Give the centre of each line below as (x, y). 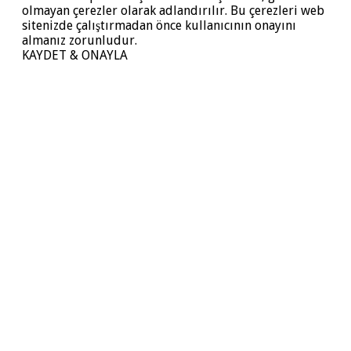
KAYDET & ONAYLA (75, 56)
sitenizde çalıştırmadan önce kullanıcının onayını (159, 26)
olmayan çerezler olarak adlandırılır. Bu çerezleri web (173, 11)
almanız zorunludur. (80, 41)
